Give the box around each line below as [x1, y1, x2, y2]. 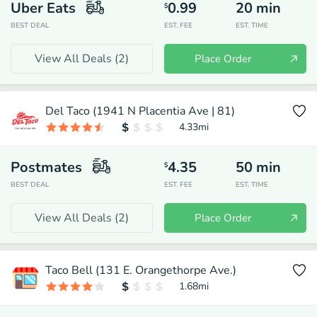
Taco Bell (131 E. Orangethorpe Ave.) [45, 263, 236, 278]
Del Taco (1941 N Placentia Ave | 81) [45, 103, 235, 119]
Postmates [11, 158, 82, 177]
